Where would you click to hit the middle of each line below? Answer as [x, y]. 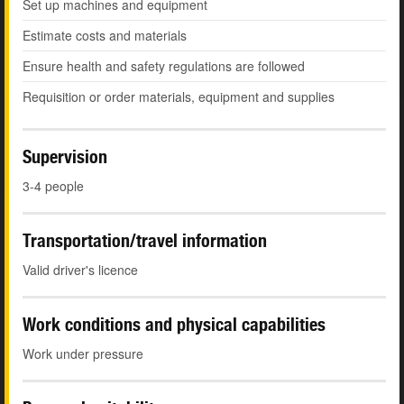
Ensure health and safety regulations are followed [164, 66]
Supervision [65, 157]
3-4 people [53, 186]
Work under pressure [83, 354]
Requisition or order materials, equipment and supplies [179, 97]
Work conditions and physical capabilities [174, 325]
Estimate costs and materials [105, 36]
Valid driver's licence [80, 270]
